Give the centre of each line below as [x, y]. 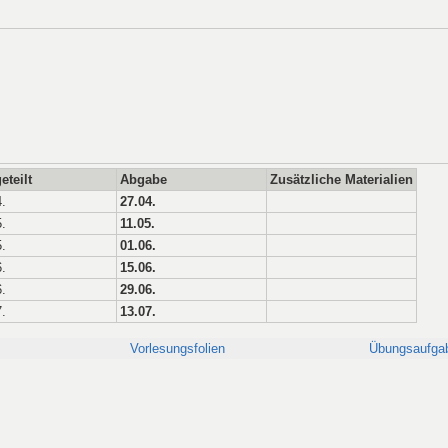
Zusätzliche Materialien [341, 179]
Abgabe [143, 179]
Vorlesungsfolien [177, 348]
